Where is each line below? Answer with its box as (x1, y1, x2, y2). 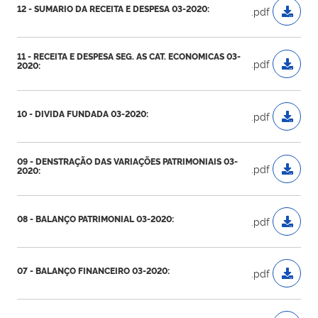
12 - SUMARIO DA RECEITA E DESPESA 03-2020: (17, 2, 209, 14)
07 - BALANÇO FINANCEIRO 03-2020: (17, 264, 170, 276)
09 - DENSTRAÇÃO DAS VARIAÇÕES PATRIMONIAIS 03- (17, 155, 238, 167)
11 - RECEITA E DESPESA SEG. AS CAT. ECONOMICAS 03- (17, 50, 241, 62)
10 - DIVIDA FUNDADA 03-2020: (17, 107, 148, 119)
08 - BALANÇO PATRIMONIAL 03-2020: (17, 212, 174, 224)
